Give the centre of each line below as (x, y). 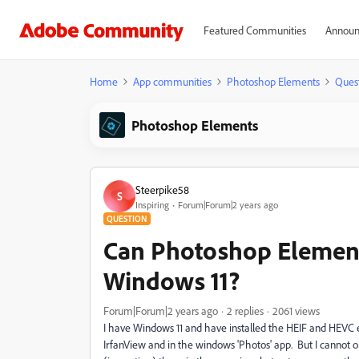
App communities (172, 81)
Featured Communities (254, 30)
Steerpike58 (162, 189)
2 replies (245, 311)
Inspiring (152, 204)
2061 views (296, 311)
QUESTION (127, 219)
